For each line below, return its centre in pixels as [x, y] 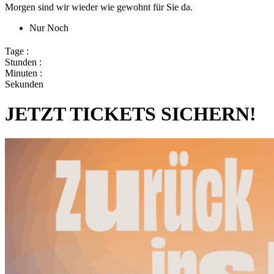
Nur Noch [49, 28]
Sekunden [24, 84]
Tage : [17, 51]
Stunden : [23, 62]
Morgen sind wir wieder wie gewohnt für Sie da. [99, 7]
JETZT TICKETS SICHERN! [131, 114]
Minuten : [24, 73]
